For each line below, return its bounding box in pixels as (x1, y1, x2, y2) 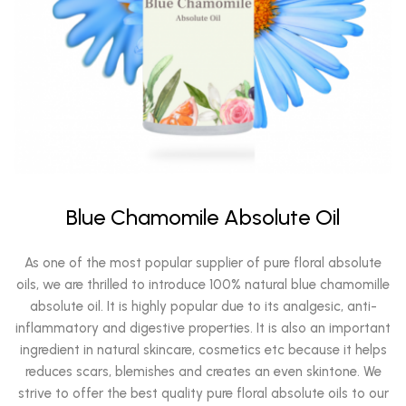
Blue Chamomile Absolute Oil (66, 204, 340, 230)
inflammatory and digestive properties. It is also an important (15, 320, 391, 336)
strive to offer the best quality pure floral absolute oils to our (17, 385, 389, 401)
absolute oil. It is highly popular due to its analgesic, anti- (29, 298, 377, 314)
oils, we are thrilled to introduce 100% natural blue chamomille (16, 276, 390, 293)
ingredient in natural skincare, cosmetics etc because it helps (19, 342, 387, 358)
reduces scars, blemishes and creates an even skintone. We (24, 363, 382, 380)
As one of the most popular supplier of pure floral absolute (24, 255, 382, 271)
